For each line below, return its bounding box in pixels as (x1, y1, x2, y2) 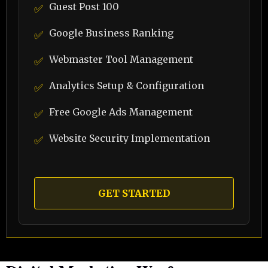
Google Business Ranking (49, 27, 173, 39)
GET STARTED (98, 187, 170, 199)
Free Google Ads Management (49, 106, 193, 118)
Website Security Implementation (49, 132, 210, 144)
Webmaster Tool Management (49, 53, 193, 65)
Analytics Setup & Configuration (49, 80, 204, 92)
